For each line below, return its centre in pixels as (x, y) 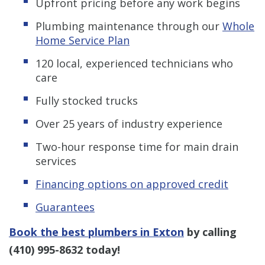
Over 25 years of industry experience (129, 123)
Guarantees (65, 207)
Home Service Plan (83, 40)
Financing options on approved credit (132, 184)
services (56, 161)
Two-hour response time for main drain (137, 146)
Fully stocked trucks (87, 100)
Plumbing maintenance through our (129, 26)
